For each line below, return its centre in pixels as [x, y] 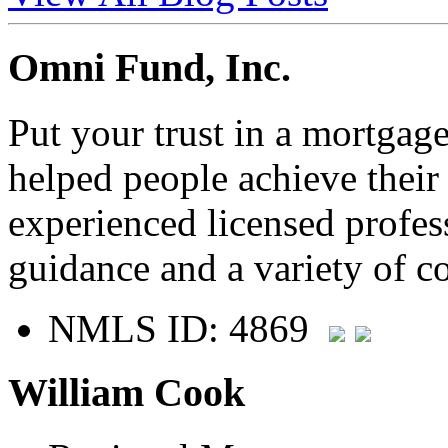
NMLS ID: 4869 [188, 328]
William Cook [126, 393]
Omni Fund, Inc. [149, 68]
